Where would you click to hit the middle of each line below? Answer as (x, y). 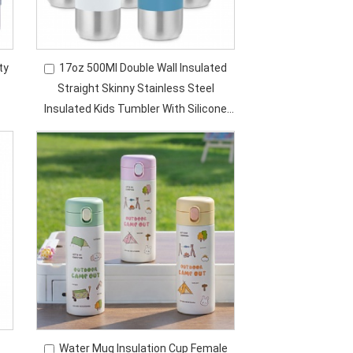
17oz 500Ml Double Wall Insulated (143, 68)
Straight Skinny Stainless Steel (136, 88)
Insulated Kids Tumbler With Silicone (136, 109)
